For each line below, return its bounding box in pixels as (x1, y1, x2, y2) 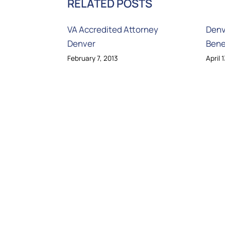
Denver (67, 38, 96, 50)
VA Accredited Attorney (67, 24, 159, 36)
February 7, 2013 (67, 54, 119, 63)
